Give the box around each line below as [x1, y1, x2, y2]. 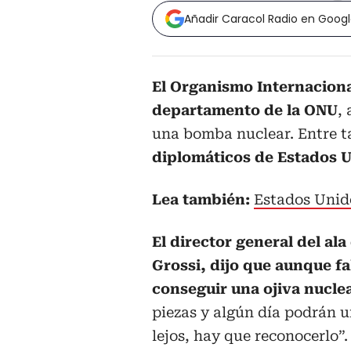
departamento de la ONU [152, 102, 338, 119]
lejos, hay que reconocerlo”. [152, 327, 348, 345]
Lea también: [152, 191, 254, 208]
